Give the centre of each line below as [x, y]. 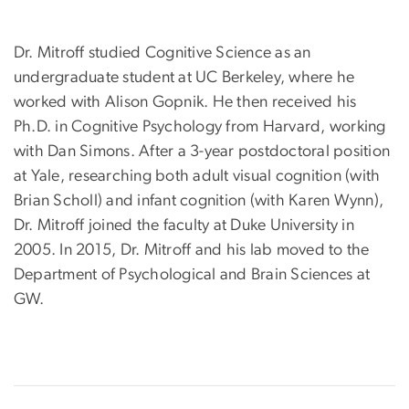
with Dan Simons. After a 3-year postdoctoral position [202, 152]
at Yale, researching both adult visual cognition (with [197, 177]
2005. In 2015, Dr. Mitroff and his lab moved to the [192, 251]
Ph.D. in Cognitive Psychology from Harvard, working [200, 127]
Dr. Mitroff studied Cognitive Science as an [163, 53]
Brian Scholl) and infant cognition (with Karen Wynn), [199, 201]
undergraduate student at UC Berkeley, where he [184, 78]
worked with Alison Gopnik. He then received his [185, 103]
